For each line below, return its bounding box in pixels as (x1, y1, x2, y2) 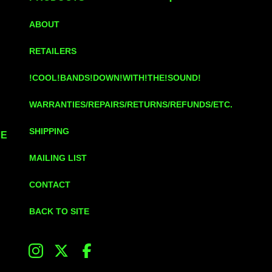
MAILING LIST (29, 153, 87, 163)
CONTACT (29, 180, 70, 189)
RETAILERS (29, 46, 76, 56)
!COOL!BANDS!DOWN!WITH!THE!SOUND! (29, 73, 201, 83)
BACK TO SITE (29, 206, 89, 216)
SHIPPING (29, 126, 69, 136)
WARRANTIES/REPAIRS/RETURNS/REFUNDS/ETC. (29, 100, 233, 109)
